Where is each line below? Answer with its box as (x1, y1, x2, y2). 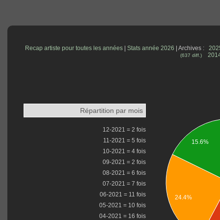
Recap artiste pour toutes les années (25, 45, 123, 52)
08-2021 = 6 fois (103, 169, 146, 177)
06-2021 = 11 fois (100, 191, 146, 198)
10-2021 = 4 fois (103, 148, 146, 155)
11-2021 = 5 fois (103, 137, 146, 144)
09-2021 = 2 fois (103, 159, 146, 166)
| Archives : (174, 45, 209, 52)
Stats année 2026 (127, 45, 174, 52)
